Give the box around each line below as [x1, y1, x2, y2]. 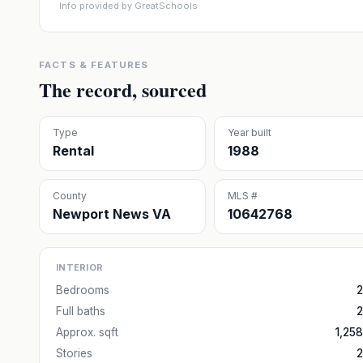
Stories [56, 347, 92, 360]
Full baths [56, 305, 105, 318]
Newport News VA [53, 206, 171, 222]
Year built [227, 126, 271, 139]
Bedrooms [56, 284, 109, 297]
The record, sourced [39, 75, 207, 104]
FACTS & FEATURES [39, 59, 149, 70]
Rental [53, 143, 94, 159]
